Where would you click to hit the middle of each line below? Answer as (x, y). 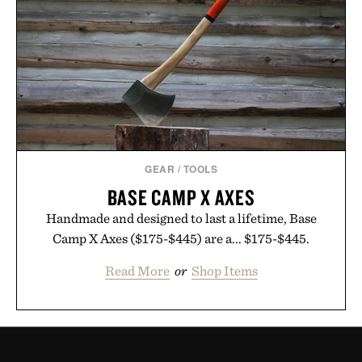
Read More (137, 270)
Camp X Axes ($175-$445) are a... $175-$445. (181, 238)
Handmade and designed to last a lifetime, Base (181, 218)
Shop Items (224, 270)
